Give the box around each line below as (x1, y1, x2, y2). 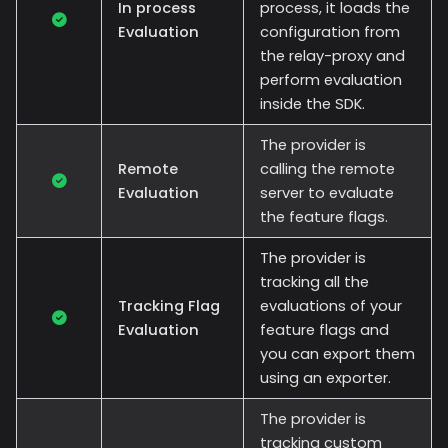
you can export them (260, 343, 415, 364)
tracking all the (260, 271, 369, 292)
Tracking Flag (118, 295, 220, 316)
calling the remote (260, 158, 395, 179)
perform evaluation (260, 69, 402, 90)
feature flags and (260, 319, 389, 340)
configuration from (260, 21, 400, 42)
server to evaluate (260, 182, 394, 203)
